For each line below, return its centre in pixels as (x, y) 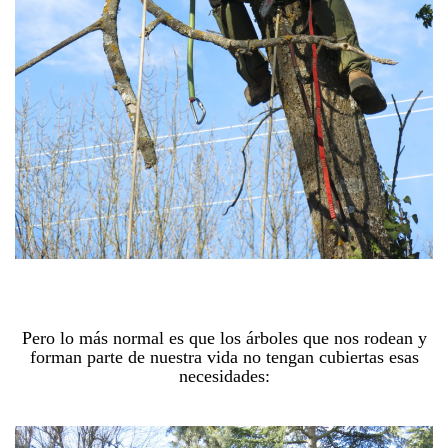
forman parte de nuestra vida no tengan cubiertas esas (224, 357)
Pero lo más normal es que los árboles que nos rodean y (224, 338)
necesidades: (224, 376)
